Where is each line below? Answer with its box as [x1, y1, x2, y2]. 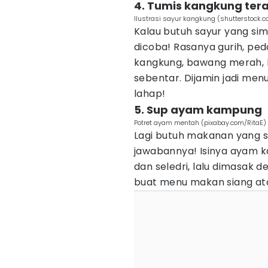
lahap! [134, 87, 166, 100]
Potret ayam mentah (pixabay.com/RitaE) [134, 118, 266, 127]
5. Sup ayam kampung [134, 102, 262, 117]
